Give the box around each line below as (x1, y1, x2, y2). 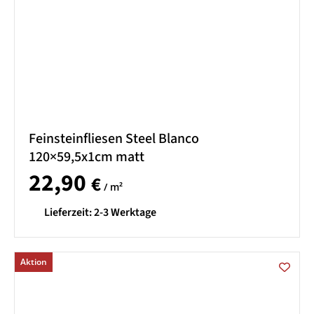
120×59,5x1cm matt (29, 146, 144, 167)
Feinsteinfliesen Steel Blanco (29, 128, 199, 149)
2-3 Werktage (94, 205, 156, 221)
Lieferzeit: (44, 205, 94, 221)
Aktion (20, 255, 47, 268)
